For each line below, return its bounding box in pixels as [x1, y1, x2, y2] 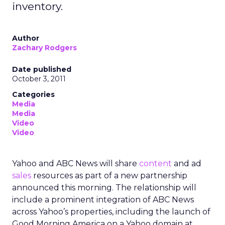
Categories [12, 90, 55, 99]
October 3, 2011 [12, 74, 66, 83]
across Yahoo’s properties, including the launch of [12, 207, 210, 216]
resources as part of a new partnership [31, 171, 187, 180]
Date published [12, 65, 71, 74]
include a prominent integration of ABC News [12, 195, 194, 204]
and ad [172, 159, 201, 168]
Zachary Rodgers [12, 43, 77, 52]
